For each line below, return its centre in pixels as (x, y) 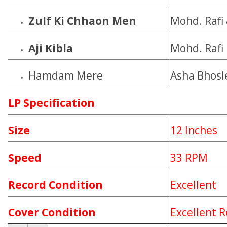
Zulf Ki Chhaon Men (82, 21)
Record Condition (55, 185)
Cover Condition (52, 212)
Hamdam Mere (66, 75)
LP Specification (51, 103)
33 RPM (189, 158)
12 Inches (194, 130)
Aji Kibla (51, 48)
